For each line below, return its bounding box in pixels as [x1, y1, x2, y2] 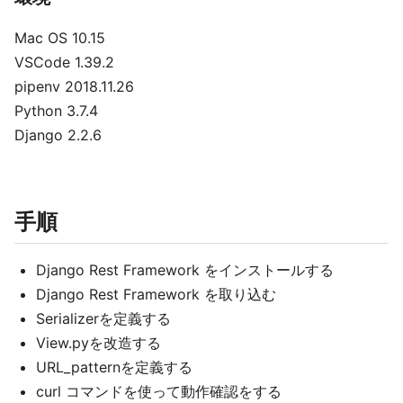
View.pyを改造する [36, 334, 161, 352]
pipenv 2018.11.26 [14, 77, 134, 95]
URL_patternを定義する [36, 358, 193, 376]
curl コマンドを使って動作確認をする [36, 382, 282, 400]
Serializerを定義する [36, 309, 171, 327]
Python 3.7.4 [14, 102, 98, 120]
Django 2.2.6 [14, 126, 102, 144]
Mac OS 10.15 [14, 29, 105, 47]
